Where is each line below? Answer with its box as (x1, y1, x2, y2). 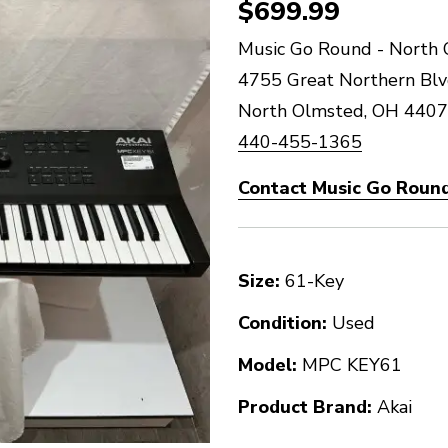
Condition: (238, 311, 327, 335)
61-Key (285, 269, 344, 293)
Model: (238, 353, 297, 377)
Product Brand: (238, 395, 372, 419)
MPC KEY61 (302, 353, 402, 377)
